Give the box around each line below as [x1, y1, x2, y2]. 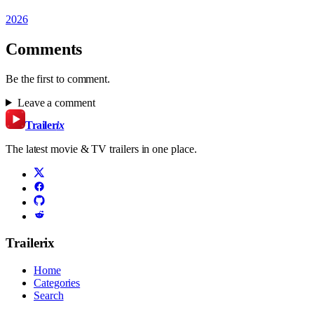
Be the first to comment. [6, 72, 111, 85]
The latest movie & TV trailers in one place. [6, 142, 197, 155]
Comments [6, 39, 83, 58]
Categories [34, 277, 81, 289]
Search [34, 289, 64, 302]
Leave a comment [17, 96, 95, 109]
